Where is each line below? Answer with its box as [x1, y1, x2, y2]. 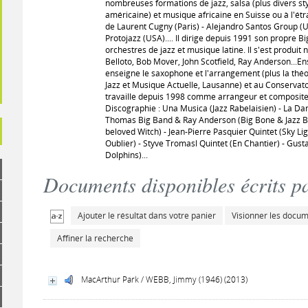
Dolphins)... [105, 149, 148, 161]
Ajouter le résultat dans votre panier [78, 210, 217, 221]
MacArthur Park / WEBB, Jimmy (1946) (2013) [81, 274, 248, 285]
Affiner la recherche [57, 232, 134, 244]
